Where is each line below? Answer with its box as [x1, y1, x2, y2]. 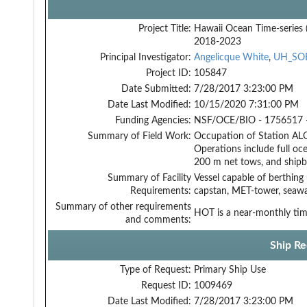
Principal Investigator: [100, 52, 191, 62]
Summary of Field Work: [88, 131, 191, 141]
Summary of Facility [108, 173, 191, 183]
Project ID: [146, 68, 191, 78]
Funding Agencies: [115, 115, 191, 125]
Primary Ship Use [194, 265, 266, 275]
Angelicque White [194, 52, 269, 62]
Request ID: [141, 280, 191, 291]
